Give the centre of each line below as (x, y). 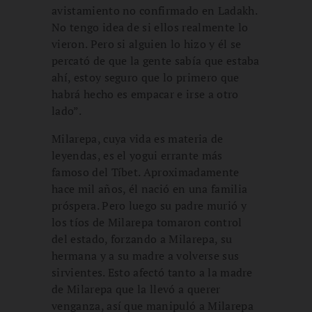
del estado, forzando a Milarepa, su (142, 239)
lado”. (67, 110)
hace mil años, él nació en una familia (150, 188)
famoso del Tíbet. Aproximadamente (146, 172)
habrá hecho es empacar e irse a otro (145, 94)
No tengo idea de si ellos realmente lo (150, 27)
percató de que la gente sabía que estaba (156, 60)
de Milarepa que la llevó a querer (136, 289)
